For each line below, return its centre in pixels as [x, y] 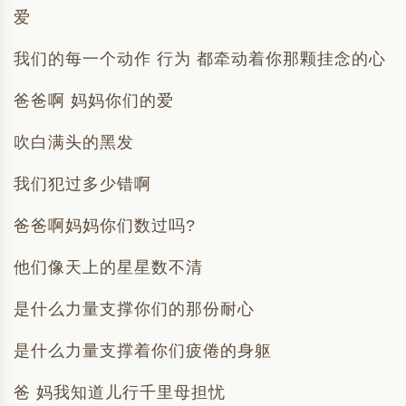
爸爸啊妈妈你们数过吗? [105, 226]
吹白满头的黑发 [74, 142]
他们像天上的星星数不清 [108, 267]
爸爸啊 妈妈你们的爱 [94, 101]
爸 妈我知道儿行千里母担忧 [120, 392]
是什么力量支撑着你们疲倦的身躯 [143, 351]
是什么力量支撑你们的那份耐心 [134, 309]
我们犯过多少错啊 [82, 184]
